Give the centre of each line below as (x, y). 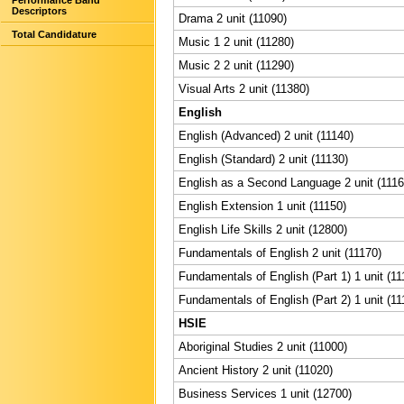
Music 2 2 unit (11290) (236, 65)
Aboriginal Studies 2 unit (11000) (263, 346)
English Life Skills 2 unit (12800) (263, 229)
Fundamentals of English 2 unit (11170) (280, 252)
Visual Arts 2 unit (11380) (244, 88)
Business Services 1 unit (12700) (265, 393)
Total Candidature (54, 34)
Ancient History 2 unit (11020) (256, 370)
